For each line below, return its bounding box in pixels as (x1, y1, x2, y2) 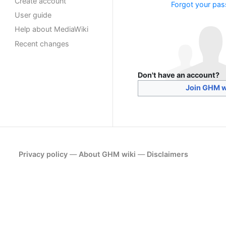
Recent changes (15, 39, 70, 48)
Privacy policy (19, 150, 68, 159)
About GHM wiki (79, 150, 136, 159)
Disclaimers (147, 150, 189, 159)
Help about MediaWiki (15, 25, 89, 34)
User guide (15, 11, 52, 20)
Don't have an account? (138, 71, 219, 80)
